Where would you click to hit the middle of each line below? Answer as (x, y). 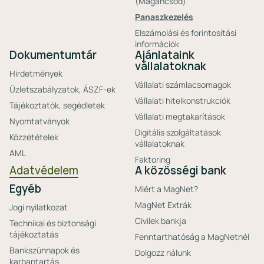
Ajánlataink (165, 55)
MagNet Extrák (163, 205)
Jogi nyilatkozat (39, 207)
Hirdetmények (36, 73)
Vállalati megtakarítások (180, 116)
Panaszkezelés (164, 17)
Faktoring (153, 159)
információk (157, 44)
